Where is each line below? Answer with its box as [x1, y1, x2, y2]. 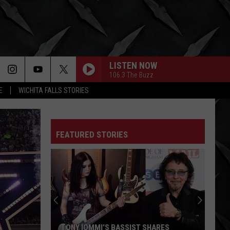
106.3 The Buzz [109, 70, 154, 79]
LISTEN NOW [109, 60, 157, 71]
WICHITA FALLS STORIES [18, 86, 89, 94]
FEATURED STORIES [56, 129, 128, 140]
